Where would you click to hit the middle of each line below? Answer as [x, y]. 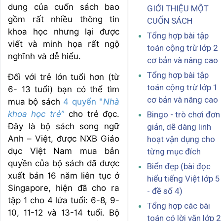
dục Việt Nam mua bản [64, 151]
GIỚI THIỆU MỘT [178, 9]
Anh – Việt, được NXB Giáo [64, 138]
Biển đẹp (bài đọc [179, 166]
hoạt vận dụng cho [181, 139]
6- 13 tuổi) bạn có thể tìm [64, 89]
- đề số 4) [165, 191]
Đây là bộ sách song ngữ [64, 126]
